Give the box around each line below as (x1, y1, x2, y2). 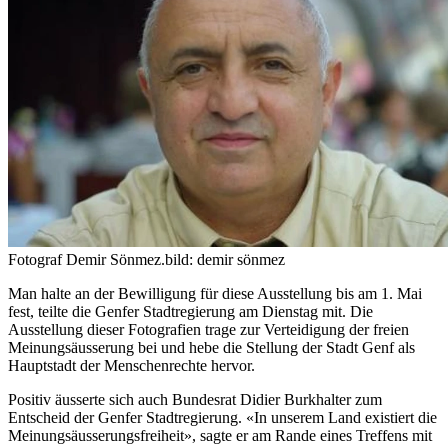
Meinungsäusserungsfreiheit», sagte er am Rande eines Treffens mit (8, 426, 432, 444)
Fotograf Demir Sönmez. (8, 250, 165, 268)
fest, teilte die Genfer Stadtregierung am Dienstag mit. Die (8, 302, 373, 320)
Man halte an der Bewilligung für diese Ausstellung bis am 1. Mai (8, 284, 422, 302)
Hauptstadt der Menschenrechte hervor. (8, 356, 255, 374)
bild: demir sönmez (165, 250, 285, 268)
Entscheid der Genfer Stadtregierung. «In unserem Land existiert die (8, 408, 437, 426)
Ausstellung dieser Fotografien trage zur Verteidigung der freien (8, 320, 409, 338)
